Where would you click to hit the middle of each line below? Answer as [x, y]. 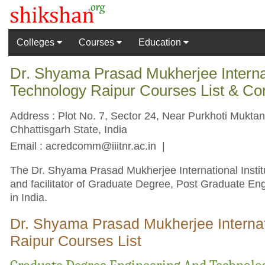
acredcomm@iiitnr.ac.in [101, 146]
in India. [29, 198]
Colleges [36, 42]
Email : [28, 146]
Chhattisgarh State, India [69, 129]
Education [161, 42]
